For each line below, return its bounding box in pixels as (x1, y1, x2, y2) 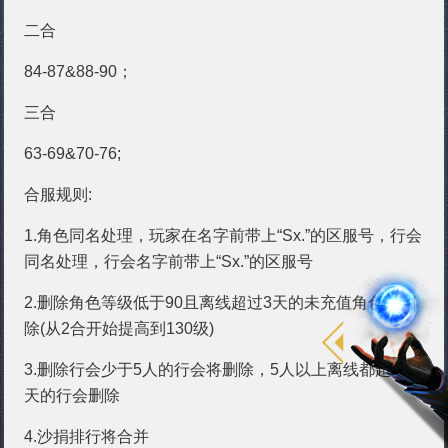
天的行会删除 (24, 387, 121, 404)
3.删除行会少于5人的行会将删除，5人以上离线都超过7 (24, 361, 417, 378)
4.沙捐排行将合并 (24, 428, 150, 445)
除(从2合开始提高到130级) (24, 320, 215, 337)
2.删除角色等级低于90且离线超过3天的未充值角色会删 (24, 294, 417, 311)
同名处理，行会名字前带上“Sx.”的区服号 (24, 253, 314, 270)
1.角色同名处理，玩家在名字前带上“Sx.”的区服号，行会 (24, 227, 423, 244)
